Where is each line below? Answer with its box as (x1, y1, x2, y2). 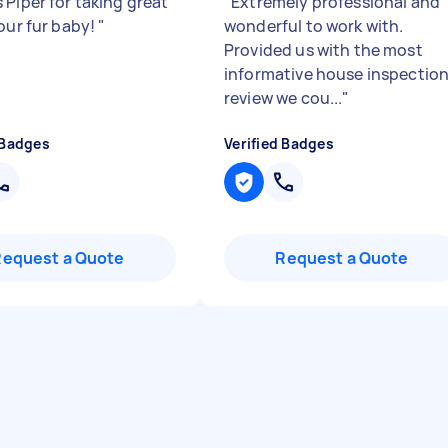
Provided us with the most (224, 39, 423, 61)
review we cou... (224, 87, 343, 109)
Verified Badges (224, 134, 334, 153)
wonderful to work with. (224, 15, 404, 37)
